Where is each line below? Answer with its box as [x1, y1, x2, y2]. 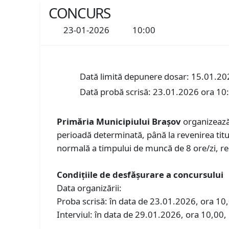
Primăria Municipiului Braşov [57, 115, 181, 127]
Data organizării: [57, 181, 122, 194]
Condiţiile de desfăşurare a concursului [57, 168, 224, 180]
